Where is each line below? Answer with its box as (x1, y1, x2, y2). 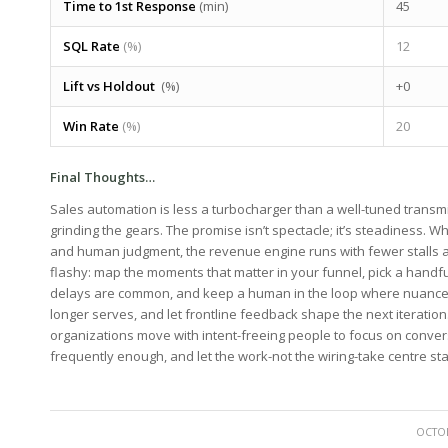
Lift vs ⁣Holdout (63, 76, 155, 95)
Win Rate (63, 116, 119, 135)
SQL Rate (63, 36, 120, 55)
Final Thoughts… (50, 167, 155, 186)
